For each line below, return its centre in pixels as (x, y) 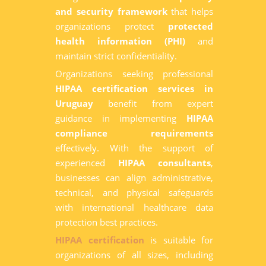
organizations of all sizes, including (134, 255)
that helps (190, 11)
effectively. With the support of (134, 148)
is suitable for (182, 240)
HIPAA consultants (164, 163)
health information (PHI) (120, 41)
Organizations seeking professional (134, 74)
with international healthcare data (134, 207)
